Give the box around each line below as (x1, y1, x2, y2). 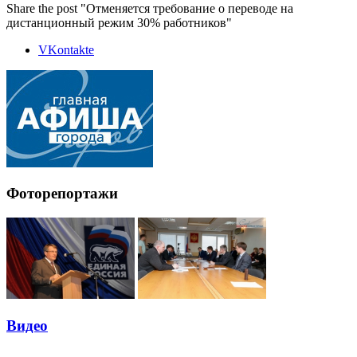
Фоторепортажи (6, 185, 118, 202)
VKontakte (38, 42, 94, 57)
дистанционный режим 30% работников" (6, 15, 232, 29)
